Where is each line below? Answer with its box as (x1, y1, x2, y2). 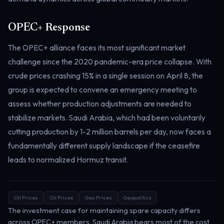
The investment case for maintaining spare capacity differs (8, 205, 200, 215)
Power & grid (18, 12, 53, 19)
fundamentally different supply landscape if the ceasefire (8, 140, 200, 150)
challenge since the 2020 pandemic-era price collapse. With (8, 56, 211, 66)
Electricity (18, 5, 50, 13)
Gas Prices (84, 193, 112, 201)
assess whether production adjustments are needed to (8, 98, 191, 108)
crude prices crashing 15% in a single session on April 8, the (8, 70, 203, 80)
